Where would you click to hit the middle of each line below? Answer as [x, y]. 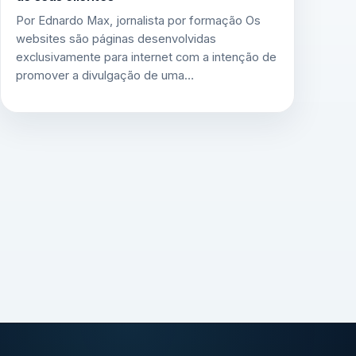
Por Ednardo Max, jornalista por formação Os [138, 21]
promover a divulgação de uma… [104, 76]
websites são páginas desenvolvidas [116, 39]
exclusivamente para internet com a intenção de [146, 58]
